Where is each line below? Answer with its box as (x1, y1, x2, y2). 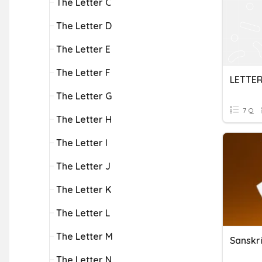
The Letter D (56, 20, 112, 32)
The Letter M (56, 230, 113, 242)
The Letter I (56, 137, 108, 149)
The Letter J (56, 160, 111, 172)
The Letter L (56, 207, 110, 219)
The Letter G (56, 90, 112, 102)
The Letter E (56, 43, 111, 55)
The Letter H (56, 113, 112, 125)
